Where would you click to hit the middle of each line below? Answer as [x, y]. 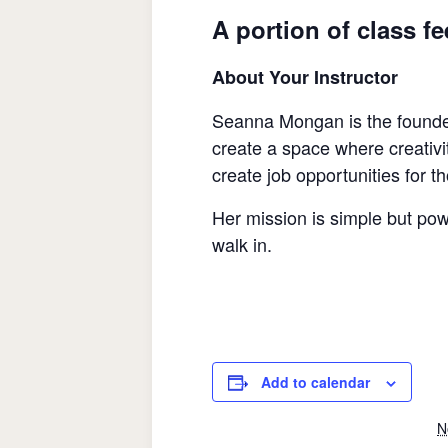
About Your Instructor [305, 77]
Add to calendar [315, 382]
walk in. [242, 244]
